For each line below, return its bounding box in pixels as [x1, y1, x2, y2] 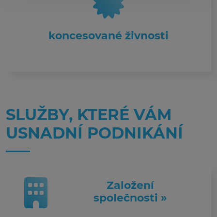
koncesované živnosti [48, 29, 169, 42]
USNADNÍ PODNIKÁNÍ [6, 124, 183, 142]
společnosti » [93, 191, 167, 204]
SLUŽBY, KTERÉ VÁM [6, 105, 172, 124]
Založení [107, 179, 154, 192]
